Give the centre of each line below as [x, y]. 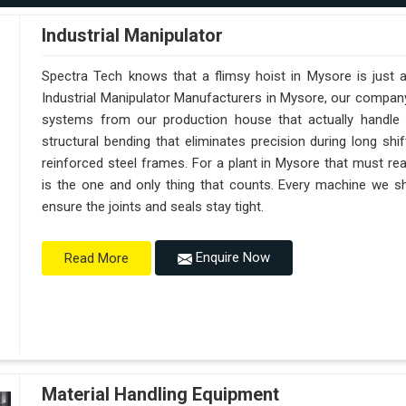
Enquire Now [232, 258]
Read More [97, 258]
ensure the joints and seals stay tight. [153, 207]
